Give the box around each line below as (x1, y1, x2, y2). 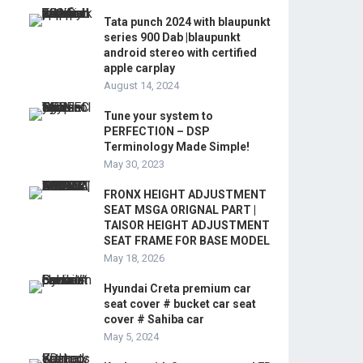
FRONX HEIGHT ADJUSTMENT (104, 188, 267, 201)
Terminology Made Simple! (104, 140, 250, 153)
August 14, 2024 (104, 79, 179, 92)
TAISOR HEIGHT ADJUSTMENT (104, 219, 270, 232)
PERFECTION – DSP (104, 125, 210, 138)
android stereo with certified (104, 46, 257, 59)
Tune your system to (104, 109, 213, 122)
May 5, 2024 (104, 331, 159, 343)
